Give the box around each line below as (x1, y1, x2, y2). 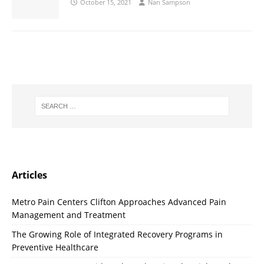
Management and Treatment (12, 209, 126, 221)
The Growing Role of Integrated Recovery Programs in (12, 229, 223, 240)
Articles (12, 169, 47, 182)
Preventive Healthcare (12, 242, 98, 253)
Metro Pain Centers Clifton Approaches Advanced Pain (12, 196, 226, 208)
